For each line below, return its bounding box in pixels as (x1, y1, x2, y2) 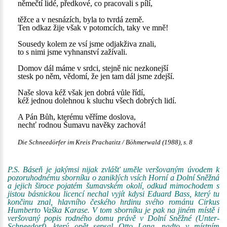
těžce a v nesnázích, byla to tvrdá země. (18, 15, 144, 24)
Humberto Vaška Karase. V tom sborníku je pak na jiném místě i (8, 206, 219, 214)
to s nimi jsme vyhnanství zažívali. (18, 48, 127, 56)
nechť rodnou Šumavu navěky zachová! (18, 121, 146, 129)
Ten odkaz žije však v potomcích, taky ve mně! (18, 23, 168, 32)
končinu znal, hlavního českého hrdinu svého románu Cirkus (8, 198, 219, 206)
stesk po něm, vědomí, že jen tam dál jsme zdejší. (18, 72, 174, 81)
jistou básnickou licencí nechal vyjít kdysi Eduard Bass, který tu (8, 190, 219, 198)
